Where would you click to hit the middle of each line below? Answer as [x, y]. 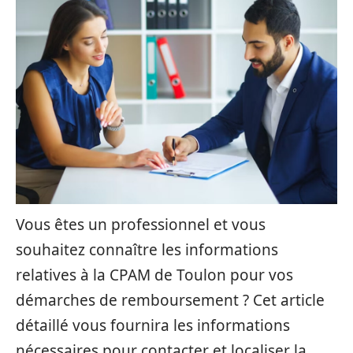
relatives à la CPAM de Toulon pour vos [154, 275]
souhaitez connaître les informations [147, 250]
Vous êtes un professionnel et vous [141, 225]
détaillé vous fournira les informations [153, 325]
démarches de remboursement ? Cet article [170, 300]
